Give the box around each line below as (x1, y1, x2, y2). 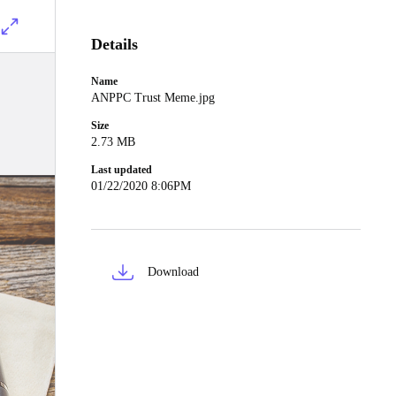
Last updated (91, 164, 152, 176)
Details (91, 35, 138, 53)
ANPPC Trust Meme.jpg (91, 91, 215, 104)
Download (148, 265, 199, 278)
